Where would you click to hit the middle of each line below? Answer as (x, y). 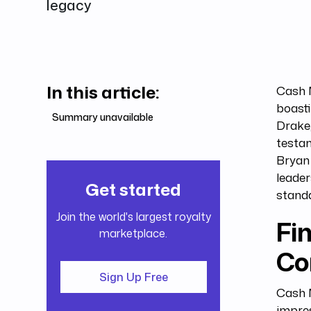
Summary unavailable (103, 117)
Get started (134, 189)
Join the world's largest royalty (133, 216)
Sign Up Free (133, 277)
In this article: (103, 92)
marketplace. (134, 233)
